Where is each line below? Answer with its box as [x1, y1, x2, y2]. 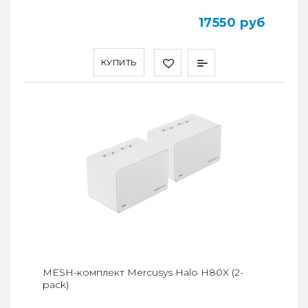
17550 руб [198, 14, 265, 30]
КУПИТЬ [100, 56, 137, 67]
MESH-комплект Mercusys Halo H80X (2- [43, 266, 243, 279]
